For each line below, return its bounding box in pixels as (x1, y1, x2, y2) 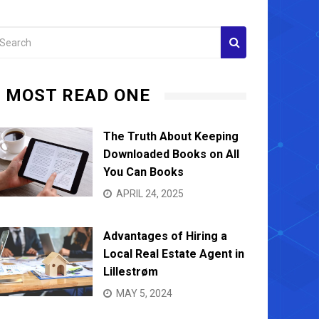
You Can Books (103, 165, 184, 179)
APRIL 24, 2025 (116, 188, 184, 200)
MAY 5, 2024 (116, 288, 172, 300)
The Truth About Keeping (103, 130, 239, 144)
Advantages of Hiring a (103, 229, 227, 244)
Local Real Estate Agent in (103, 247, 244, 261)
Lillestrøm (103, 265, 158, 279)
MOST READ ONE (6, 85, 150, 106)
